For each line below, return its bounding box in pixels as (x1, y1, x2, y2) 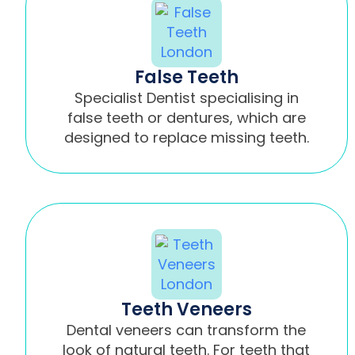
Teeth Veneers (120, 296, 252, 322)
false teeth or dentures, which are (67, 107, 306, 128)
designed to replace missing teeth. (63, 127, 309, 147)
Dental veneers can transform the (67, 319, 307, 340)
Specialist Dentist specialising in (74, 87, 299, 108)
